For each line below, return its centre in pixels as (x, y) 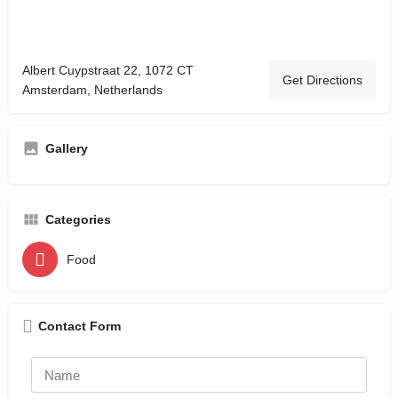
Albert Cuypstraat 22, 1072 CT (108, 71)
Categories (78, 220)
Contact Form (80, 326)
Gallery (67, 149)
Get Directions (322, 80)
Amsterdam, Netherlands (92, 90)
